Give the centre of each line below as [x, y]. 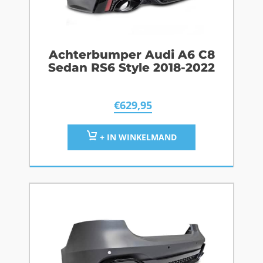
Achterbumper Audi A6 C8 [131, 55]
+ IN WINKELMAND [137, 137]
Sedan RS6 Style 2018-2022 [131, 68]
